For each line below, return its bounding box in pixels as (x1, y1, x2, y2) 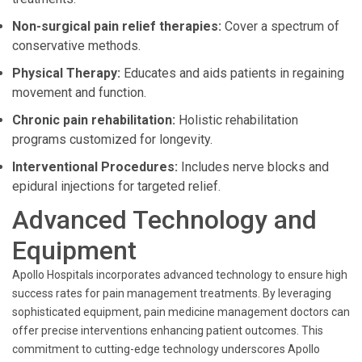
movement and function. (12, 85, 146, 100)
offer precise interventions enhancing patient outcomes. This (12, 324, 323, 337)
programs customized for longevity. (12, 132, 213, 147)
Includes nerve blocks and (178, 159, 329, 175)
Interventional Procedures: (12, 159, 178, 175)
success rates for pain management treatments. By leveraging (12, 287, 331, 300)
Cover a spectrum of (221, 19, 339, 34)
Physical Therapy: (12, 65, 120, 81)
